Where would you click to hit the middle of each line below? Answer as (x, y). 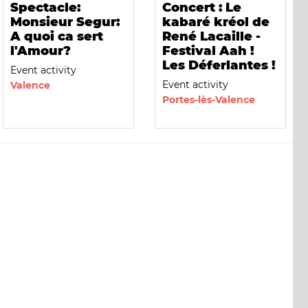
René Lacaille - (211, 36)
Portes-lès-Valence (208, 99)
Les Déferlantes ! (219, 65)
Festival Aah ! (208, 51)
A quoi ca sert (56, 36)
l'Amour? (40, 51)
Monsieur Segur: (65, 22)
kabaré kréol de (216, 22)
